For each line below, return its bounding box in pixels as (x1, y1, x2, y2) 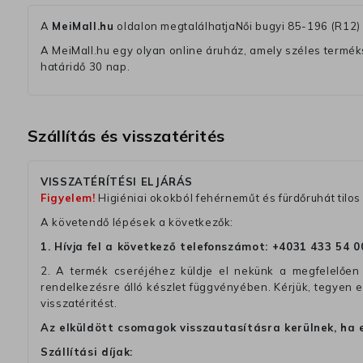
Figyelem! (41, 191, 96, 205)
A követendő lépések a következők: (41, 216, 234, 229)
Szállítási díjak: (41, 345, 133, 359)
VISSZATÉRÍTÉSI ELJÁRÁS (41, 175, 194, 189)
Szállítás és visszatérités (28, 126, 225, 147)
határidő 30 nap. (41, 60, 130, 74)
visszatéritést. (41, 297, 117, 310)
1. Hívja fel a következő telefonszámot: (41, 240, 272, 254)
